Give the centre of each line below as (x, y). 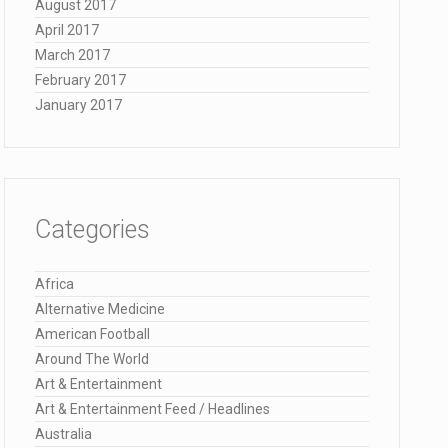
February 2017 (80, 80)
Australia (63, 434)
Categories (92, 229)
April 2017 (67, 30)
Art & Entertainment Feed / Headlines (152, 409)
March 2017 (72, 55)
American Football (92, 334)
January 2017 (78, 105)
